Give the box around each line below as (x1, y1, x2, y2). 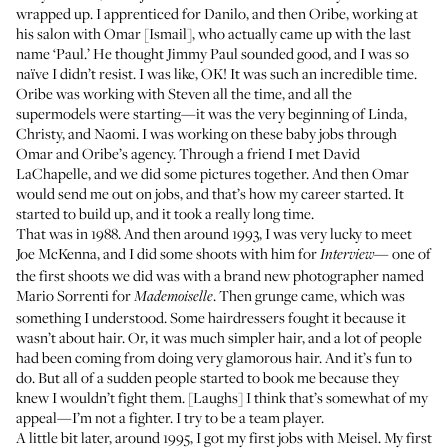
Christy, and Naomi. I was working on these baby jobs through (16, 123, 397, 143)
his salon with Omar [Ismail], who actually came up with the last (16, 23, 411, 43)
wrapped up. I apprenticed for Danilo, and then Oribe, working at (16, 3, 418, 23)
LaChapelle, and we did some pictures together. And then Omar (16, 163, 409, 183)
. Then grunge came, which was (213, 285, 405, 305)
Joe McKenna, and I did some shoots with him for (16, 243, 320, 263)
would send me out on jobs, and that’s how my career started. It (16, 183, 404, 203)
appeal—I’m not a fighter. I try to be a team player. (16, 407, 324, 427)
